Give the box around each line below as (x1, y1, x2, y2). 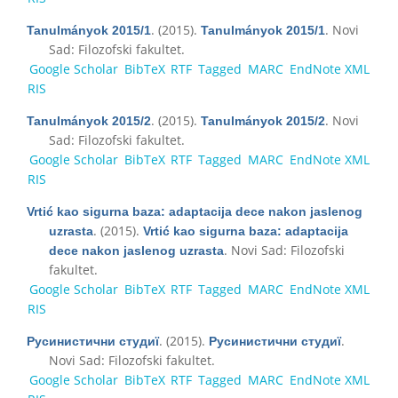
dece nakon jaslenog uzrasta (49, 243, 224, 258)
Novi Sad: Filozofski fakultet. (49, 351, 215, 369)
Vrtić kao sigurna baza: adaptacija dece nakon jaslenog (27, 203, 362, 219)
